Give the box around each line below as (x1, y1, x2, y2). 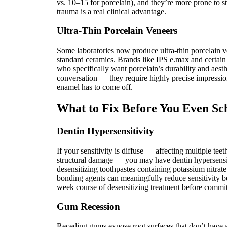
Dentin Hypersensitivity (57, 125, 154, 136)
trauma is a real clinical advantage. (57, 7, 166, 16)
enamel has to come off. (57, 83, 133, 92)
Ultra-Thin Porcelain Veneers (57, 25, 177, 36)
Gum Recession (57, 201, 120, 212)
